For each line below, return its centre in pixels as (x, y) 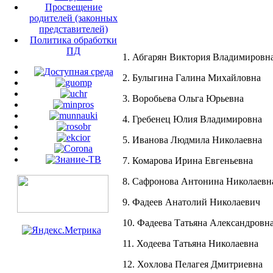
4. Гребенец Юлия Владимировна (192, 119)
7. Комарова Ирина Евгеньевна (188, 160)
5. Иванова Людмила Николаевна (192, 140)
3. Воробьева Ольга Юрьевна (183, 98)
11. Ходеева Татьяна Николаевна (190, 243)
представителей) (73, 29)
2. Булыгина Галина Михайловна (192, 77)
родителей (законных (73, 18)
